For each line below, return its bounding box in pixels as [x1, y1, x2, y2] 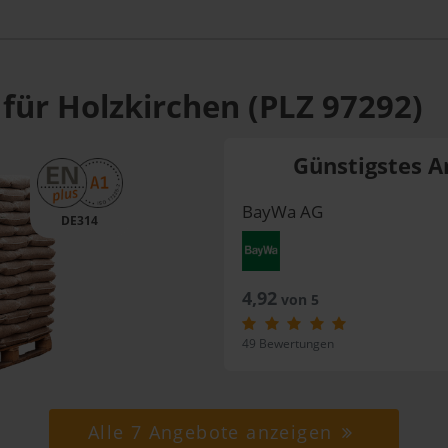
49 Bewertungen [241, 335, 334, 353]
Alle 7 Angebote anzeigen [87, 419, 339, 444]
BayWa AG [241, 200, 323, 224]
